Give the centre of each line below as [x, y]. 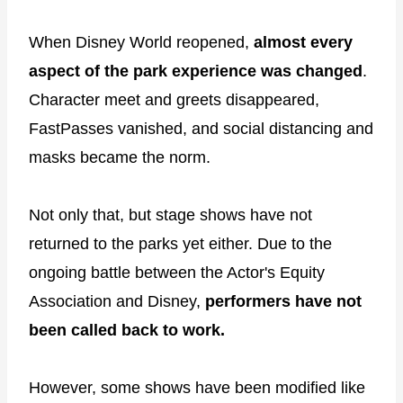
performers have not [283, 302]
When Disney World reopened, [141, 43]
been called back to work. [127, 331]
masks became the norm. [120, 158]
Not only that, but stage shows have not [170, 215]
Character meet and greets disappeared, [174, 100]
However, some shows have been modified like [197, 388]
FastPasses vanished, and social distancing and [201, 129]
